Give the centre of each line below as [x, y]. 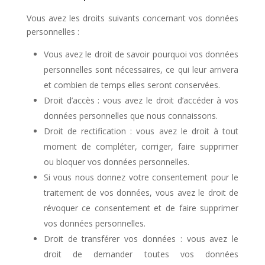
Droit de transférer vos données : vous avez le [141, 239]
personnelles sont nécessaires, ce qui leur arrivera [141, 70]
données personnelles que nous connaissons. [130, 116]
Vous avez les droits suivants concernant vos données [132, 18]
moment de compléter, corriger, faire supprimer [141, 146]
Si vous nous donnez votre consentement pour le [141, 177]
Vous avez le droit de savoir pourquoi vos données [141, 54]
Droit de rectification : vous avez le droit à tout [141, 131]
